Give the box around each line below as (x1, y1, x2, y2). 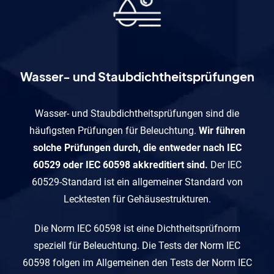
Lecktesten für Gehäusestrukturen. (63, 193, 211, 205)
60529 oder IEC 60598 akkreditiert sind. (32, 158, 208, 171)
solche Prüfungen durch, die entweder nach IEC (32, 141, 242, 154)
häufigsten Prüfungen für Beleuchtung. (29, 124, 199, 136)
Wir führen (198, 124, 245, 136)
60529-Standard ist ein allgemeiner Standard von (31, 176, 243, 188)
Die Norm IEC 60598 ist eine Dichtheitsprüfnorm (34, 222, 240, 234)
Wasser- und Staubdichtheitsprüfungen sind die (35, 107, 239, 119)
